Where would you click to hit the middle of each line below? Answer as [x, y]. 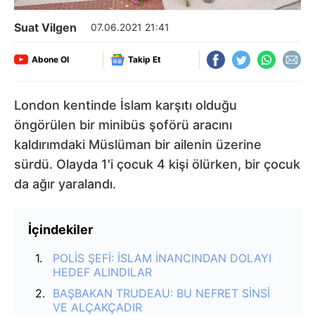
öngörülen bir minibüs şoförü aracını [123, 124]
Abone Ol [50, 59]
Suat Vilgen [45, 27]
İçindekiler [60, 229]
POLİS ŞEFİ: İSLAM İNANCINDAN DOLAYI [162, 258]
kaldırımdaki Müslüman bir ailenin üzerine [138, 144]
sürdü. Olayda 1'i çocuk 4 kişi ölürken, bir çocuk [157, 164]
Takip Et [144, 59]
